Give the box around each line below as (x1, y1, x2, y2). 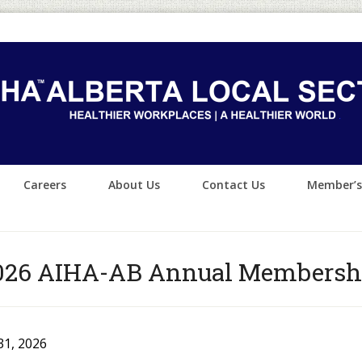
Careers (23, 177, 66, 192)
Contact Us (202, 177, 265, 192)
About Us (108, 177, 160, 192)
